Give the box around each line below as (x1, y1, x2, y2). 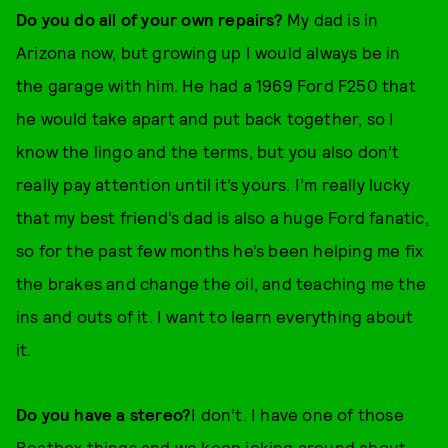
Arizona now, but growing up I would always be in (16, 41, 401, 62)
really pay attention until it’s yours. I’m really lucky (16, 173, 411, 194)
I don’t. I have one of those (191, 403, 404, 424)
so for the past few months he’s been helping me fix (16, 239, 424, 260)
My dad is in (282, 8, 379, 29)
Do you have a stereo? (16, 403, 192, 424)
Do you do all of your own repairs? (16, 8, 283, 29)
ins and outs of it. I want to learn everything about (16, 305, 414, 326)
